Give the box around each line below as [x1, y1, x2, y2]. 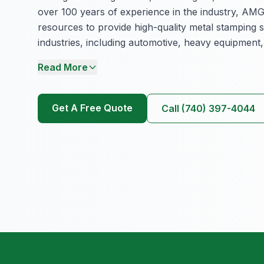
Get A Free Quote [52, 102, 133, 114]
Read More [38, 61, 88, 74]
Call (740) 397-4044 [161, 103, 255, 115]
